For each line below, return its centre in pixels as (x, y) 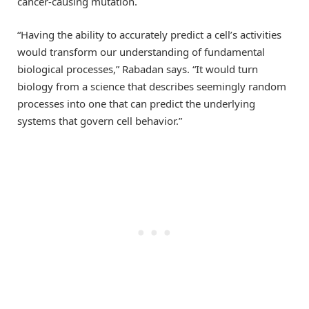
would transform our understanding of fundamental (141, 52)
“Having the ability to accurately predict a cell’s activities (149, 35)
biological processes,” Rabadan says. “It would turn (138, 69)
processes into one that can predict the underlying (136, 104)
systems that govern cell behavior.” (100, 121)
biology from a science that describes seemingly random (152, 87)
